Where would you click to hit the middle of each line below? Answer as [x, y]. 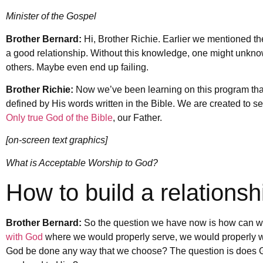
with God [24, 237]
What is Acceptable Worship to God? [82, 163]
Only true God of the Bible [59, 118]
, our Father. [137, 118]
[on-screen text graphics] [57, 140]
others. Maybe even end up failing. [77, 67]
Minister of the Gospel [51, 16]
